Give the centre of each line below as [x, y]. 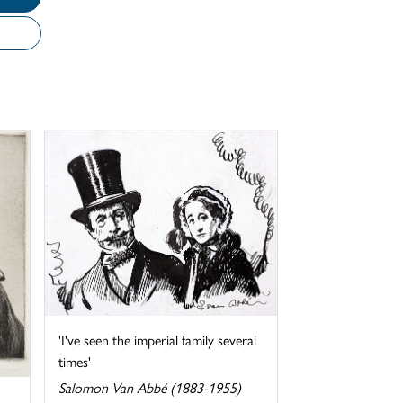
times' [74, 362]
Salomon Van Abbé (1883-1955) [149, 388]
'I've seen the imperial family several [157, 340]
